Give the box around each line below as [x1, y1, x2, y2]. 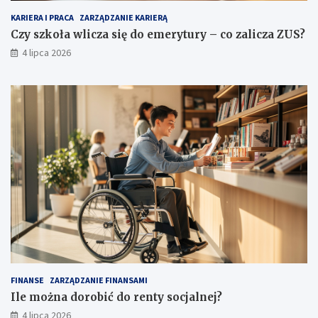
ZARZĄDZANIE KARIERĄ [79, 12, 168, 23]
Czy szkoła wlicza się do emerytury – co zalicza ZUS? [11, 28, 305, 42]
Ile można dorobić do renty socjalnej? [11, 290, 222, 305]
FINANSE [11, 275, 44, 286]
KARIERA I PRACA [11, 12, 74, 23]
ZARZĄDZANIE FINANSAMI [50, 275, 148, 286]
